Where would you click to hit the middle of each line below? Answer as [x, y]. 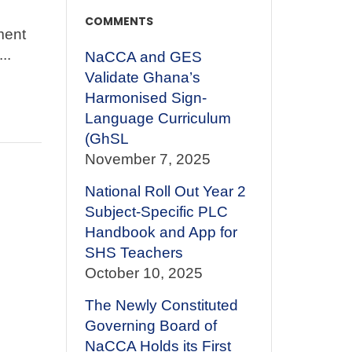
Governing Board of [150, 326]
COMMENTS [119, 21]
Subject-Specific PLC [156, 212]
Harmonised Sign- [145, 98]
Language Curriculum [158, 118]
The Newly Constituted [161, 305]
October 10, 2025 [143, 273]
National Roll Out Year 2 [165, 191]
